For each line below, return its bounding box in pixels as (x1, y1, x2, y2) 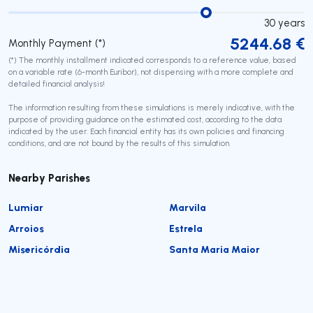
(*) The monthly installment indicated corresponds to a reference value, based (8, 54, 296, 65)
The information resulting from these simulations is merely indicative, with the (8, 102, 295, 112)
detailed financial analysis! (8, 78, 105, 89)
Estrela (169, 221, 203, 235)
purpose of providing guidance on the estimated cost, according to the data (8, 114, 282, 124)
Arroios (8, 221, 44, 235)
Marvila (169, 200, 206, 214)
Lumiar (8, 200, 43, 214)
